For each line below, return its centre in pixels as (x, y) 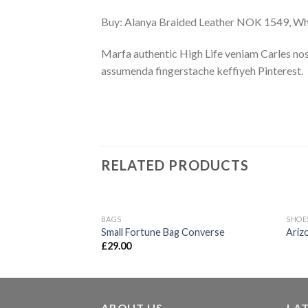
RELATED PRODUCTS (175, 165)
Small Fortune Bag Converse (163, 232)
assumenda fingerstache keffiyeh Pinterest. (202, 71)
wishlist (246, 238)
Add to (246, 228)
